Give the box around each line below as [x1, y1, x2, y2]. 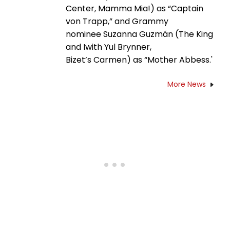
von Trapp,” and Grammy [66, 15, 168, 27]
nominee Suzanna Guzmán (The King [66, 28, 213, 40]
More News [167, 79, 206, 89]
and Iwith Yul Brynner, [66, 41, 151, 53]
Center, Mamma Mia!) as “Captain [66, 2, 203, 14]
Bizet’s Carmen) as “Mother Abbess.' [66, 53, 213, 66]
